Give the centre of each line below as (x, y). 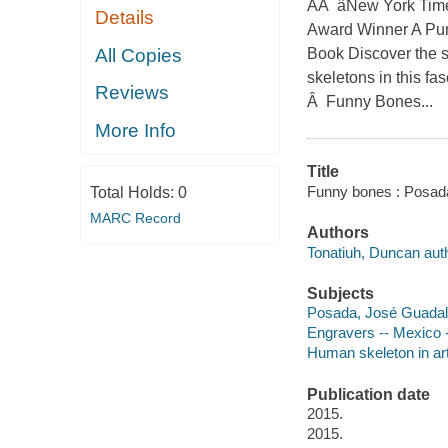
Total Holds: (133, 193)
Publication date (368, 394)
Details (125, 18)
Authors (337, 233)
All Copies (139, 55)
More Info (136, 130)
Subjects (340, 293)
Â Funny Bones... (369, 102)
